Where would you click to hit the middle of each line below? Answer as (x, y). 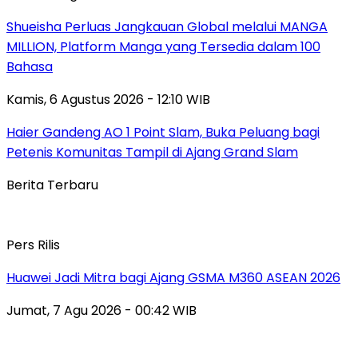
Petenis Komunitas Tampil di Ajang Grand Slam (152, 152)
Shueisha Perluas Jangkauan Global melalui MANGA (167, 26)
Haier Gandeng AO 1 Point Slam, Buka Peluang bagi (163, 132)
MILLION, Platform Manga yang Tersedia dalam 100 (163, 46)
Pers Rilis (33, 245)
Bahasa (30, 66)
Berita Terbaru (52, 185)
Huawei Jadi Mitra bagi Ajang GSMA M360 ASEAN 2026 (173, 277)
